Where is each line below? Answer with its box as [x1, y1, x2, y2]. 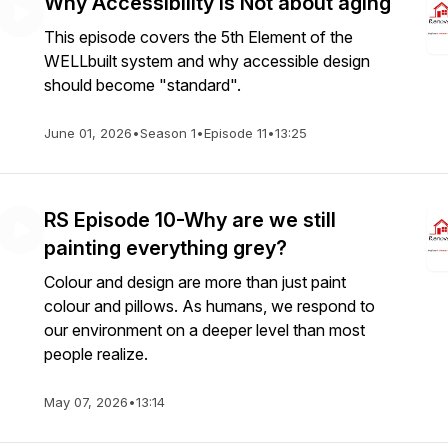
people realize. [44, 344, 148, 364]
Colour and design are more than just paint [44, 272, 346, 292]
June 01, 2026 [44, 125, 132, 141]
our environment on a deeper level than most [44, 320, 365, 340]
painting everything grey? [44, 236, 287, 260]
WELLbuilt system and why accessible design [44, 51, 370, 71]
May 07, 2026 [44, 394, 128, 410]
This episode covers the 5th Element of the [44, 27, 353, 47]
